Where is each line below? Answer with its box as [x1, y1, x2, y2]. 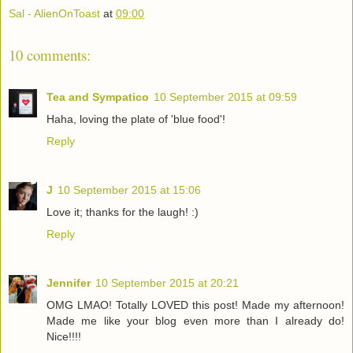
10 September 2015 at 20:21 [95, 276, 239, 289]
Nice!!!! [46, 329, 81, 343]
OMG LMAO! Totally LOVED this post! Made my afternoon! [46, 298, 344, 311]
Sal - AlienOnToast [9, 6, 100, 20]
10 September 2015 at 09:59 [154, 90, 297, 103]
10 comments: [9, 45, 91, 65]
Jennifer [46, 276, 91, 289]
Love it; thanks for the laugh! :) [46, 205, 199, 218]
